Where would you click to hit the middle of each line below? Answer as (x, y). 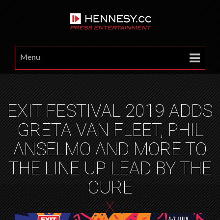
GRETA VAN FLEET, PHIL (110, 130)
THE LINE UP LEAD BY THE (110, 168)
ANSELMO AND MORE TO (110, 149)
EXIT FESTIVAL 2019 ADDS (110, 111)
